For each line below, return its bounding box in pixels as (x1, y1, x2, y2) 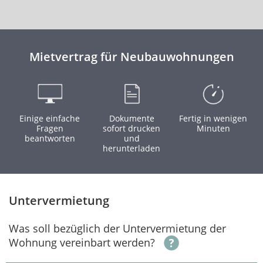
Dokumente (109, 113, 154, 124)
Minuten (196, 123, 230, 134)
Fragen (36, 123, 63, 134)
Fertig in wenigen (179, 113, 248, 124)
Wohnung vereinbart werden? (9, 235, 155, 249)
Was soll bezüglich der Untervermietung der (9, 221, 226, 235)
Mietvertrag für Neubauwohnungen (29, 49, 234, 65)
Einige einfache (19, 113, 80, 124)
